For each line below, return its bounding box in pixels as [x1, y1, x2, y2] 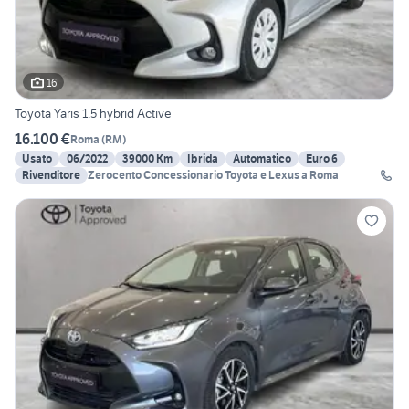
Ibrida [187, 152, 218, 166]
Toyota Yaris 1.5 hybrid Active [15, 105, 172, 122]
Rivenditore [22, 168, 80, 183]
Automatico [233, 152, 291, 166]
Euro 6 [306, 152, 338, 166]
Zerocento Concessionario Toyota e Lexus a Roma [88, 168, 339, 183]
